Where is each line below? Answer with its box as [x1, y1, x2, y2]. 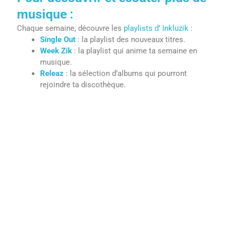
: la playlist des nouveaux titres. [75, 34, 186, 44]
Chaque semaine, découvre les [17, 23, 122, 33]
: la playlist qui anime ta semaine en [72, 46, 198, 55]
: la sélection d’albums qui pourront [64, 68, 187, 78]
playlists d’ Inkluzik [122, 23, 189, 33]
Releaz [40, 68, 64, 78]
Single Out [40, 34, 76, 44]
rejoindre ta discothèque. [40, 80, 126, 89]
